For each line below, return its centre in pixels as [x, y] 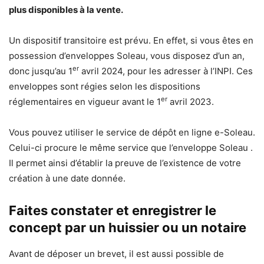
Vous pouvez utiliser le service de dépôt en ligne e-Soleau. [132, 133]
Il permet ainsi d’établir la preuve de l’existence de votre [125, 163]
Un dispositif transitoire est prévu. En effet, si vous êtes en [131, 41]
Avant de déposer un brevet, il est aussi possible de [116, 254]
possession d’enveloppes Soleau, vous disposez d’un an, [127, 56]
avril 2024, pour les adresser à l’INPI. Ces [166, 71]
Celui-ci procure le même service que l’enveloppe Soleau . [131, 148]
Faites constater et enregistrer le [113, 211]
